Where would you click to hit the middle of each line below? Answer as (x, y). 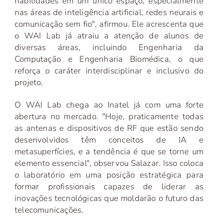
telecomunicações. (49, 210)
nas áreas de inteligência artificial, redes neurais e (109, 13)
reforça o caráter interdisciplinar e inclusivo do (109, 71)
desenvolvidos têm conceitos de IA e (109, 140)
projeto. (29, 83)
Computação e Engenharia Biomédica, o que (109, 59)
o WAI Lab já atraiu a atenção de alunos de (109, 36)
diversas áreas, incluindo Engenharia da (109, 48)
